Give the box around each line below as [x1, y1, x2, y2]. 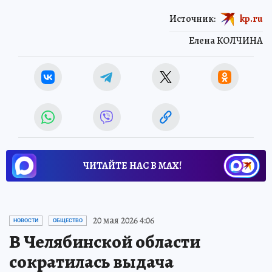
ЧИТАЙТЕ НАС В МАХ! [83, 159, 182, 173]
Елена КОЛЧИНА [189, 34, 263, 48]
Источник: [169, 12, 216, 25]
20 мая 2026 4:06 [93, 214, 154, 228]
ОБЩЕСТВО [53, 217, 83, 224]
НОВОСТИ [13, 217, 38, 224]
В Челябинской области [9, 229, 200, 254]
